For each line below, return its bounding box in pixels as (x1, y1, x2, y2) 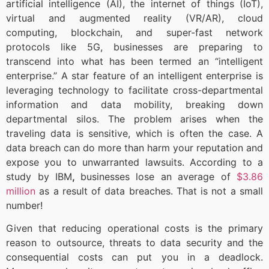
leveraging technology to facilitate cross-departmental (6, 83, 263, 96)
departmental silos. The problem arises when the (6, 112, 263, 125)
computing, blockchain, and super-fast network (6, 26, 263, 38)
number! (6, 199, 46, 211)
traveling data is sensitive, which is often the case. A (6, 127, 263, 139)
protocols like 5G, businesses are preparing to (6, 40, 263, 53)
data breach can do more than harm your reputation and (6, 141, 263, 154)
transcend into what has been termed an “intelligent (6, 55, 263, 67)
